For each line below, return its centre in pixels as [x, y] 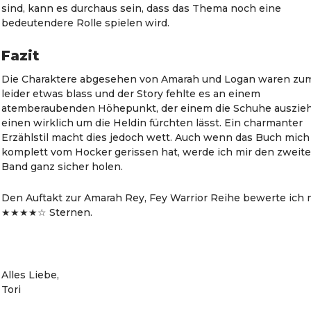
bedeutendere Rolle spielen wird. [86, 23]
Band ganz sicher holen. [62, 167]
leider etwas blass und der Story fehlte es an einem [131, 94]
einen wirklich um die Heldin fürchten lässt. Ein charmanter [152, 123]
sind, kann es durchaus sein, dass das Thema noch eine [142, 8]
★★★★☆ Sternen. [47, 212]
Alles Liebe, [31, 275]
